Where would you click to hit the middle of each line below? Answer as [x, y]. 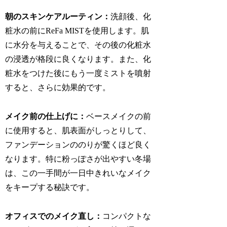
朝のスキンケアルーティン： [58, 17]
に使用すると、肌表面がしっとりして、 [78, 131]
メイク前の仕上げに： [46, 117]
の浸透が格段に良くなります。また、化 [78, 59]
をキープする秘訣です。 [50, 187]
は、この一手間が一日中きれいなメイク [78, 173]
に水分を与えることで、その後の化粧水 [78, 45]
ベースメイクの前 [119, 117]
